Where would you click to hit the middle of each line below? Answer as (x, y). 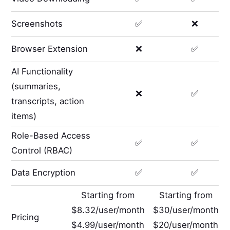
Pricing (25, 217)
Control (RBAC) (42, 150)
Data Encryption (44, 173)
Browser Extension (50, 49)
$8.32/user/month (108, 210)
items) (24, 116)
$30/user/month (186, 210)
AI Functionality (42, 71)
